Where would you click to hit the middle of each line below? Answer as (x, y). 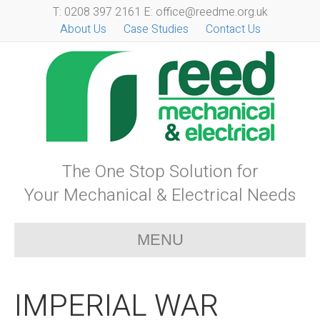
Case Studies (156, 29)
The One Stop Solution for (160, 172)
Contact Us (233, 29)
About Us (83, 29)
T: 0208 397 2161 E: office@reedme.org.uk (160, 12)
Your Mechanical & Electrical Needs (160, 195)
